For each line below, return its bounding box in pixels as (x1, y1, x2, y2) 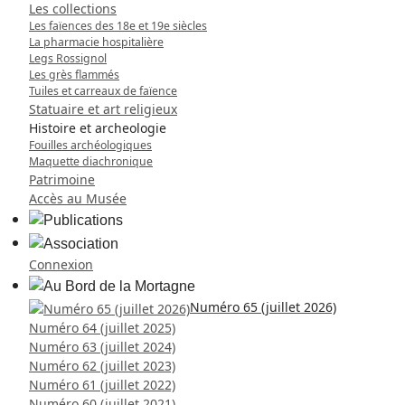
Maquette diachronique (29, 154, 153, 170)
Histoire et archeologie (29, 119, 166, 137)
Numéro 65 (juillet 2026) (190, 297, 336, 316)
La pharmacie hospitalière (29, 34, 164, 51)
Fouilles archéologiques (29, 137, 152, 154)
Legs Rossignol (29, 51, 107, 67)
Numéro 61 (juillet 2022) (29, 375, 175, 393)
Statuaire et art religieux (29, 100, 177, 118)
